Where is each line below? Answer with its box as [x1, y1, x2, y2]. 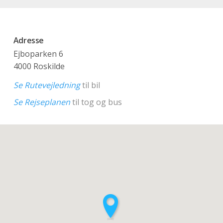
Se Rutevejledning [13, 79, 80, 91]
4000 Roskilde [13, 61, 65, 72]
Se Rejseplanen [13, 97, 70, 108]
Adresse [13, 35, 44, 46]
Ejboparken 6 [13, 48, 63, 60]
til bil [80, 79, 100, 91]
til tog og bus [70, 97, 122, 108]
